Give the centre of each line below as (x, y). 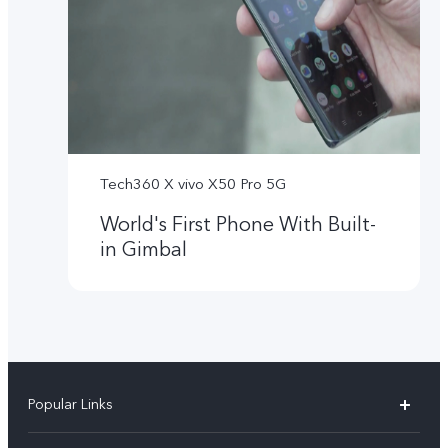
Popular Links (70, 404)
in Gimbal (144, 250)
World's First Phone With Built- (238, 225)
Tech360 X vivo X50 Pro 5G (193, 183)
